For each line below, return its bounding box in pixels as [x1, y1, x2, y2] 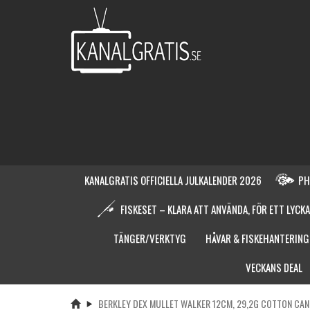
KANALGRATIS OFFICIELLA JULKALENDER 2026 [84, 172, 262, 188]
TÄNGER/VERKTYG [113, 230, 186, 246]
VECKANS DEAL [245, 259, 302, 275]
